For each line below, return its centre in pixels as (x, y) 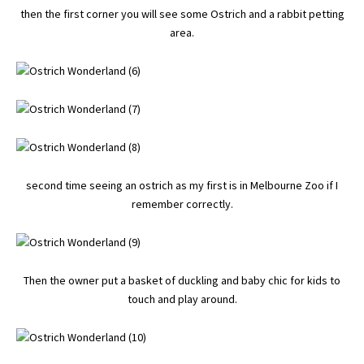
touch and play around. (182, 299)
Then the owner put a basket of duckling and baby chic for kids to (182, 280)
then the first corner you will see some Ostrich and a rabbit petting (182, 14)
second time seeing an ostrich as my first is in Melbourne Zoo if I (182, 185)
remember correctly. (182, 204)
